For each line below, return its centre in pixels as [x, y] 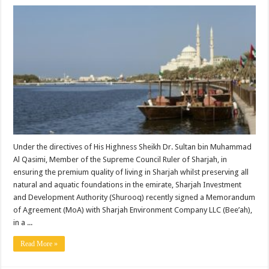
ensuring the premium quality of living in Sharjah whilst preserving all [131, 172]
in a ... [23, 222]
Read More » [39, 243]
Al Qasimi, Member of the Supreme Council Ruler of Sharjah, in [120, 159]
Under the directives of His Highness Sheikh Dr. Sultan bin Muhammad [133, 147]
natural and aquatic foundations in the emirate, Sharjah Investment [128, 184]
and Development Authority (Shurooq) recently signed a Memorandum [134, 197]
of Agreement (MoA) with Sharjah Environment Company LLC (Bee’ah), [133, 210]
